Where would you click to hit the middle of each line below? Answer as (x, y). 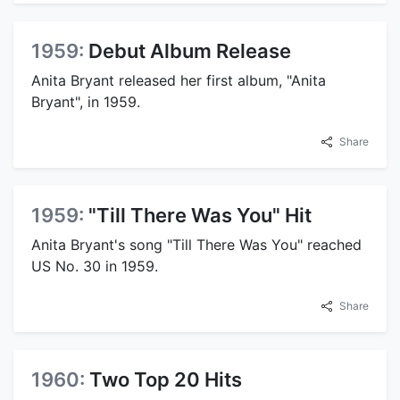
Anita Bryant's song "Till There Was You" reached (196, 245)
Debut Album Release (190, 51)
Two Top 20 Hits (166, 379)
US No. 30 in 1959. (95, 266)
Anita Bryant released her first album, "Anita (179, 80)
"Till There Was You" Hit (200, 215)
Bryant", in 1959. (86, 102)
